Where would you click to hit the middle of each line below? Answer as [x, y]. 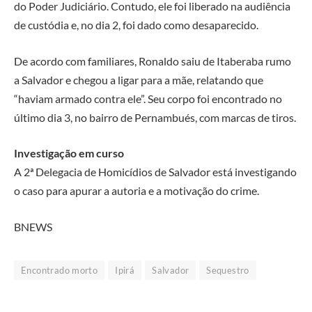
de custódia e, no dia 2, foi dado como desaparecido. [136, 24]
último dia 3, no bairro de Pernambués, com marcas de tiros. [155, 117]
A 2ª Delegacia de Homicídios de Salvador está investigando [155, 172]
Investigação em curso [69, 153]
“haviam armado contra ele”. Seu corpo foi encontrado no [148, 98]
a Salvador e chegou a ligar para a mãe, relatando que [139, 79]
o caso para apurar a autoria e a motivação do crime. [136, 191]
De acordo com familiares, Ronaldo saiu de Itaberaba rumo [153, 61]
